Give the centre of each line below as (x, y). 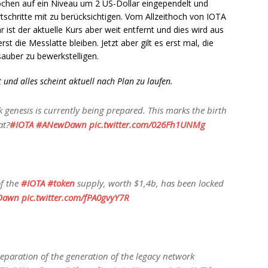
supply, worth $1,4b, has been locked (149, 183)
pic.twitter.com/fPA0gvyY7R (75, 198)
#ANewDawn (61, 125)
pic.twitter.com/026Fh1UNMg (147, 125)
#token (61, 183)
